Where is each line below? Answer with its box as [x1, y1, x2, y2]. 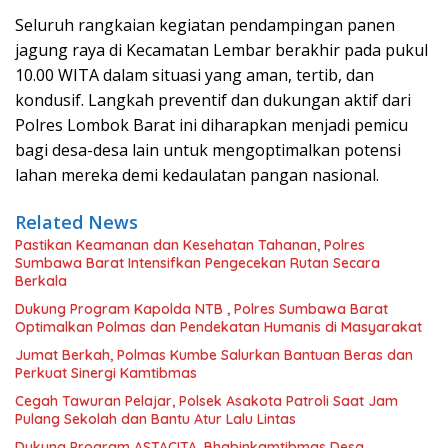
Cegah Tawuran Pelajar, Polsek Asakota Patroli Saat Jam [15, 391, 398, 410]
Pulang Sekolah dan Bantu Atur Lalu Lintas [15, 409, 296, 428]
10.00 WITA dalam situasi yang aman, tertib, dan [15, 63, 374, 86]
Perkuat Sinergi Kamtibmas [15, 363, 197, 382]
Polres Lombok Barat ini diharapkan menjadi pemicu [15, 113, 408, 136]
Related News [15, 209, 138, 234]
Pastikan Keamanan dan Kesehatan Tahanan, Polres [15, 235, 365, 254]
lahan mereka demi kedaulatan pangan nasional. [15, 163, 379, 186]
